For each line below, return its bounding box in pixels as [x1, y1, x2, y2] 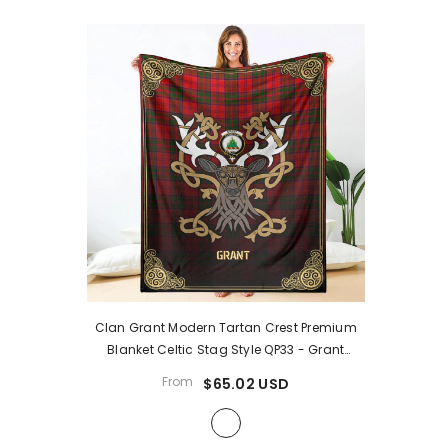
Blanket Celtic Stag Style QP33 [107, 340, 298, 358]
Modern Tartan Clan [162, 362, 290, 380]
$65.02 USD [203, 373, 290, 394]
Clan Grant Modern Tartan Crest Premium [94, 318, 357, 336]
